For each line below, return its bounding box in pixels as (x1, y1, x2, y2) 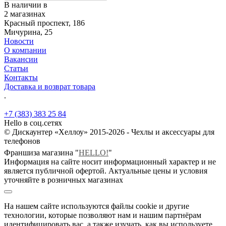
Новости (4, 36, 34, 45)
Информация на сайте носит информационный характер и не (4, 157, 216, 166)
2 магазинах (4, 9, 45, 18)
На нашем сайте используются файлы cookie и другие (4, 201, 189, 210)
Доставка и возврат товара (4, 82, 95, 91)
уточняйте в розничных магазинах (4, 175, 123, 184)
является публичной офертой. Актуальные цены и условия (4, 166, 207, 175)
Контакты (4, 73, 38, 82)
